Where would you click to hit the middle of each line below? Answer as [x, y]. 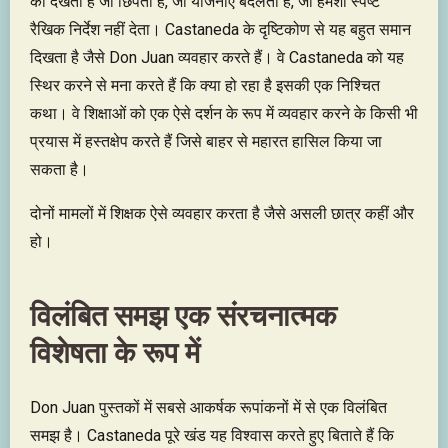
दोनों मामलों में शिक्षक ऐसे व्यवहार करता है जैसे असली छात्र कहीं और [222, 213]
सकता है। [59, 169]
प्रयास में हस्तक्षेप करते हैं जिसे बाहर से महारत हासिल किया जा [206, 141]
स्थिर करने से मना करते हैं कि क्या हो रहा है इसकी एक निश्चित [205, 85]
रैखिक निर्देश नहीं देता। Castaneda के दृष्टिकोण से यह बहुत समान [220, 29]
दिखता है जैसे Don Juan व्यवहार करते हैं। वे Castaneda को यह [217, 57]
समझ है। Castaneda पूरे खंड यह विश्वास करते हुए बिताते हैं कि [212, 435]
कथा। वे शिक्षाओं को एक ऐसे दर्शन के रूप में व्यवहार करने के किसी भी [224, 113]
